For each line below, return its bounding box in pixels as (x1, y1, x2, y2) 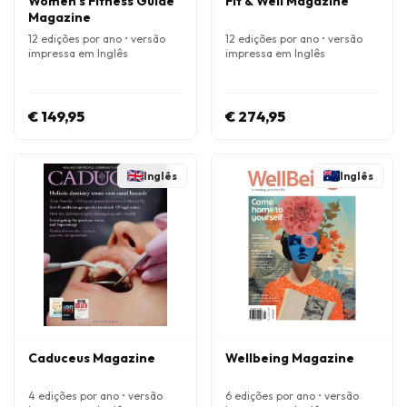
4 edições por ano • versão (28, 389, 163, 402)
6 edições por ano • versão (224, 389, 359, 402)
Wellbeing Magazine (224, 350, 354, 366)
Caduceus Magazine (28, 350, 155, 366)
